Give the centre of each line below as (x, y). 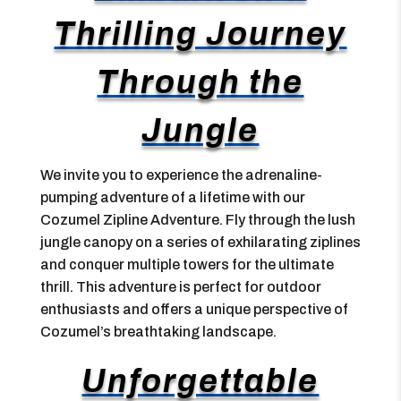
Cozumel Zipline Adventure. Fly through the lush (197, 220)
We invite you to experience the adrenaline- (181, 175)
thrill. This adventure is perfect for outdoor (180, 287)
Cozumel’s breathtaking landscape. (158, 332)
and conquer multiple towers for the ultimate (187, 264)
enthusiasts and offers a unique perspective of (194, 309)
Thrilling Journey (200, 34)
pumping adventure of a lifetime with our (172, 197)
